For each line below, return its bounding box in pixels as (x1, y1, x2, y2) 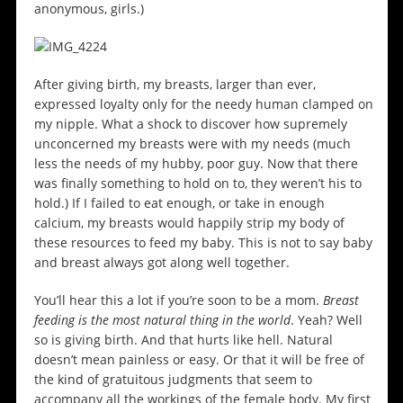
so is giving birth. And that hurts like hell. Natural (33, 331, 333, 349)
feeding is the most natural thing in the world (33, 311, 291, 329)
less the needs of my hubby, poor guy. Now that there (33, 155, 358, 173)
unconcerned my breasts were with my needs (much (33, 135, 351, 153)
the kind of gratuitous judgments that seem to (33, 371, 312, 389)
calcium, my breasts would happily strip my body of (33, 214, 345, 232)
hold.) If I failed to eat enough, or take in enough (33, 194, 325, 212)
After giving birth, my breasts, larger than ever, (33, 76, 316, 94)
